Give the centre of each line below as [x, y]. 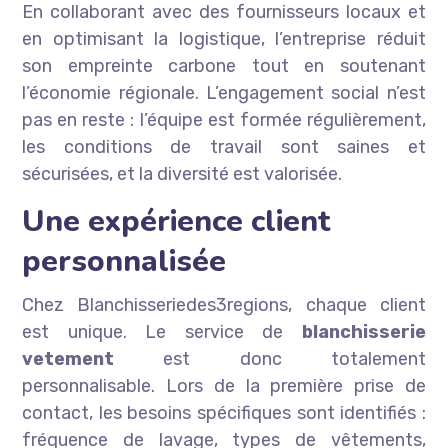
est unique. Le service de [162, 332]
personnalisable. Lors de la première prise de [224, 386]
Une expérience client [176, 222]
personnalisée [124, 262]
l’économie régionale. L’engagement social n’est [224, 93]
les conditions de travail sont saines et [224, 147]
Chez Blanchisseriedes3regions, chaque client [224, 305]
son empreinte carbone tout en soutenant [224, 66]
